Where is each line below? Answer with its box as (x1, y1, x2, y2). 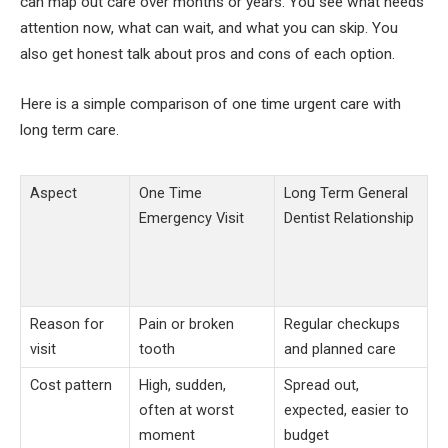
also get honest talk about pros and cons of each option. (20, 44, 395, 63)
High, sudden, (139, 375, 226, 394)
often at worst (139, 400, 234, 419)
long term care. (20, 120, 119, 139)
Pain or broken (139, 314, 234, 333)
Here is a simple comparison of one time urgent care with (20, 94, 401, 113)
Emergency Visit (139, 208, 244, 227)
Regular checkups (284, 314, 400, 333)
